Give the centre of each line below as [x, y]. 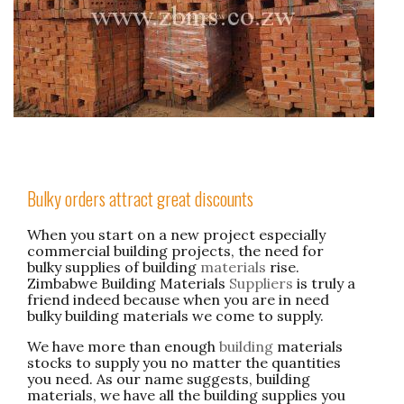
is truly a [324, 283]
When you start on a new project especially [176, 234]
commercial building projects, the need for [175, 250]
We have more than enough [123, 346]
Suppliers [261, 283]
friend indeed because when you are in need [178, 299]
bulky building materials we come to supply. [175, 315]
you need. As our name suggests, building [169, 378]
